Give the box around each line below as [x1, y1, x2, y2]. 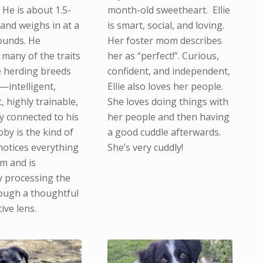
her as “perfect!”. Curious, [107, 49, 219, 62]
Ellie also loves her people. [107, 79, 225, 93]
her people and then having [107, 110, 230, 123]
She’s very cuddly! [107, 140, 183, 154]
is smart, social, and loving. [107, 18, 227, 32]
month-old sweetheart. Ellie [107, 3, 230, 16]
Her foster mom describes [107, 33, 222, 47]
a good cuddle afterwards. [107, 125, 223, 139]
